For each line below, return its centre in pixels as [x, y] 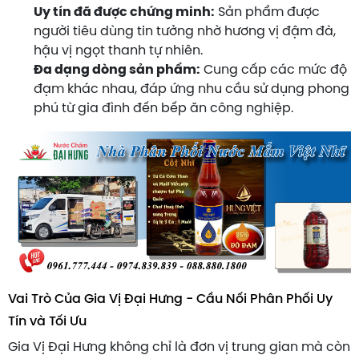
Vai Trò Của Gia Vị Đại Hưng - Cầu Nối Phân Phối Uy [170, 299]
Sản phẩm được [267, 12]
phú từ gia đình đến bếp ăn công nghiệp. [163, 108]
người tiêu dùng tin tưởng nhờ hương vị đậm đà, [185, 31]
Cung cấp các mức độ [274, 70]
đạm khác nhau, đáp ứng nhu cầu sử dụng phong [192, 89]
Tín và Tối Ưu [47, 321]
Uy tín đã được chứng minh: [124, 12]
